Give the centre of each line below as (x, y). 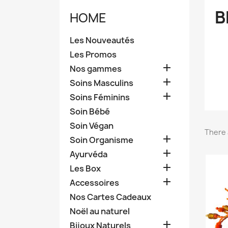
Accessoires (94, 183)
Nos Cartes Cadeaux (110, 197)
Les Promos (93, 54)
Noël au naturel (100, 211)
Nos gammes (96, 69)
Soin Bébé (90, 111)
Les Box (85, 168)
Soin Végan (92, 126)
